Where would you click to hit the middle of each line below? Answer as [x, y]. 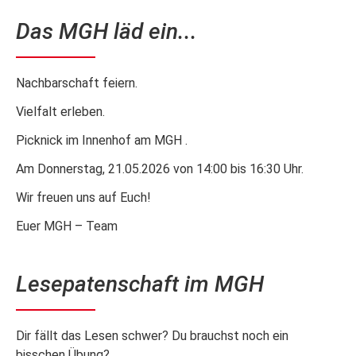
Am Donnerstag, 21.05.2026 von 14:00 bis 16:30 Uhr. [160, 168]
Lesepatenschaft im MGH [140, 284]
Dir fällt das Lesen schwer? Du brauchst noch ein [152, 335]
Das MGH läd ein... [106, 31]
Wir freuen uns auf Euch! [83, 197]
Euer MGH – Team [67, 226]
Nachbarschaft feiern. [77, 83]
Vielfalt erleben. [60, 111]
